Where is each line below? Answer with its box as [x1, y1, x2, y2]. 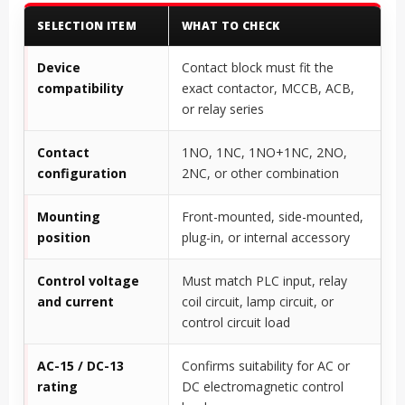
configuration [37, 165, 127, 183]
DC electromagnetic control [182, 378, 344, 396]
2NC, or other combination [182, 165, 339, 183]
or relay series [182, 100, 264, 118]
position [37, 229, 90, 247]
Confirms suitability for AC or [182, 357, 350, 375]
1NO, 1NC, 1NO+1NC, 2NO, [182, 144, 347, 162]
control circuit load [182, 314, 290, 332]
